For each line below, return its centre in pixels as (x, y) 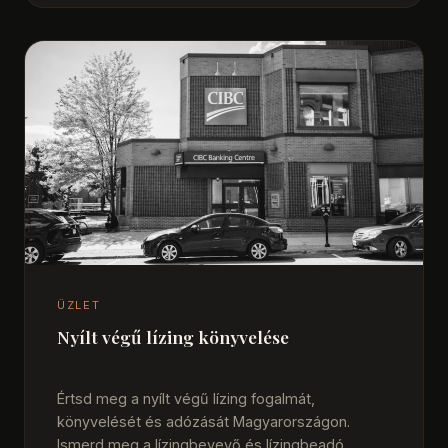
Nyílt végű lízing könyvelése (173, 337)
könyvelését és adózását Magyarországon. (203, 421)
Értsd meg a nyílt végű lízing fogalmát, (186, 398)
